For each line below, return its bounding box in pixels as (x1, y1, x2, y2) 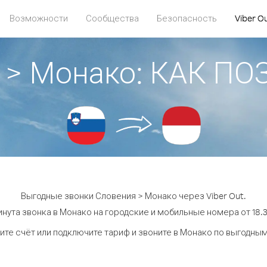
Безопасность (157, 13, 217, 24)
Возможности (10, 13, 68, 24)
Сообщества (86, 13, 139, 24)
